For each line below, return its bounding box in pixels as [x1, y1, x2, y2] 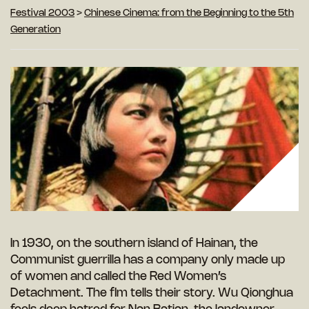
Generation [10, 26, 61, 35]
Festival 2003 [10, 9, 74, 19]
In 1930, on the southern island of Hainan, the [10, 238, 258, 250]
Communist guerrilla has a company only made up [10, 255, 285, 266]
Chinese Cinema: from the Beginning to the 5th [84, 9, 294, 19]
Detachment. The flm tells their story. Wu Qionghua [10, 288, 293, 299]
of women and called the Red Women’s [10, 271, 226, 283]
